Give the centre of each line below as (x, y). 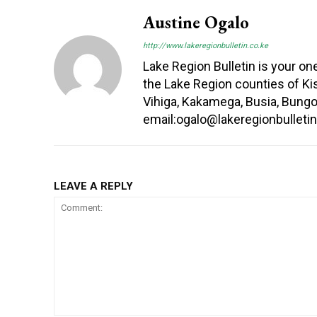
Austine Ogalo (196, 22)
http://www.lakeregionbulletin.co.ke (206, 45)
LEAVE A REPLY (93, 186)
